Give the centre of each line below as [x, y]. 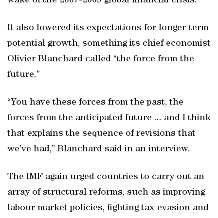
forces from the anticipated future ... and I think [109, 118]
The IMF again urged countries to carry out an [106, 177]
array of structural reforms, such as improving [106, 193]
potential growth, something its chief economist [109, 44]
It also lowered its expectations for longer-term [108, 28]
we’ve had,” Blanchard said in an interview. [99, 149]
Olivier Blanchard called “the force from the [101, 59]
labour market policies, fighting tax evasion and [108, 208]
